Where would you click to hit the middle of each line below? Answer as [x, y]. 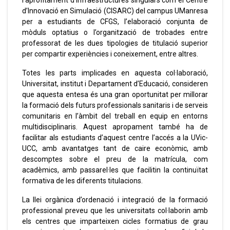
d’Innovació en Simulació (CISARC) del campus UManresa [115, 11]
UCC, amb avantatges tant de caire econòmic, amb [115, 149]
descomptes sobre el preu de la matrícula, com [115, 159]
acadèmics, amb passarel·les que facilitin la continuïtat [115, 170]
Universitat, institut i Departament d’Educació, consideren [115, 84]
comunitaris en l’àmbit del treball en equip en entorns [115, 116]
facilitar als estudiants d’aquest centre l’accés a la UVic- [115, 138]
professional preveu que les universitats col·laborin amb [115, 211]
